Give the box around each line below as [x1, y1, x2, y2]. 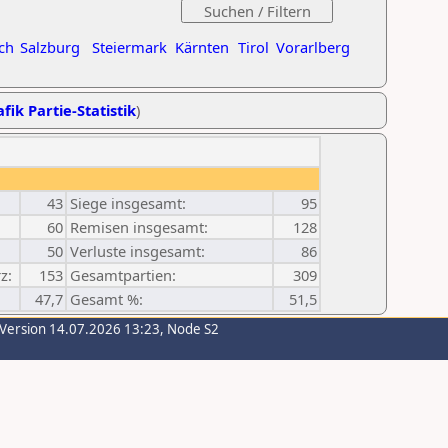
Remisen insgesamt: [70, 217, 208, 237]
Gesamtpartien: [70, 265, 176, 285]
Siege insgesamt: [70, 193, 186, 213]
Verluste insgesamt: [70, 241, 205, 261]
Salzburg [20, 37, 80, 57]
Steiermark [92, 37, 167, 57]
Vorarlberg [276, 37, 350, 57]
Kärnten [175, 37, 229, 57]
